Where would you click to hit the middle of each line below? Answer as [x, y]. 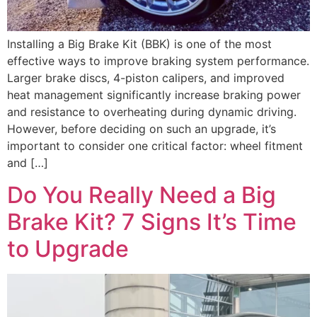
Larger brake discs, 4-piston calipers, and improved [146, 78]
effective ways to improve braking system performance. [158, 61]
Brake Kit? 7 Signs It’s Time [152, 221]
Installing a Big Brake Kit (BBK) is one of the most [139, 44]
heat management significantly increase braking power [154, 95]
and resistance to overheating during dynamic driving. [152, 112]
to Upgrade [68, 248]
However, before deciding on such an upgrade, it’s [142, 129]
